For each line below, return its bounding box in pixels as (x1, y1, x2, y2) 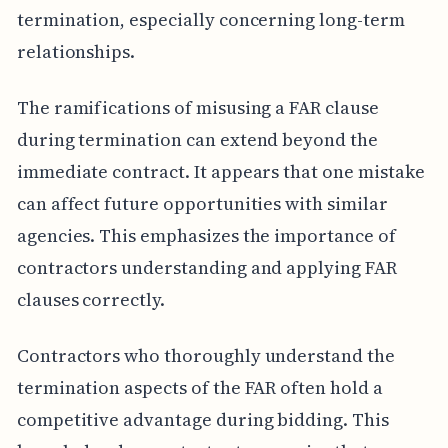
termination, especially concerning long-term (16, 6, 405, 32)
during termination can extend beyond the (16, 126, 378, 152)
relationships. (16, 38, 136, 64)
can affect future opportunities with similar (16, 190, 388, 216)
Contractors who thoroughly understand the (16, 342, 395, 368)
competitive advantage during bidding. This (16, 406, 389, 432)
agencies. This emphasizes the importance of (16, 222, 396, 248)
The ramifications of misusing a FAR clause (16, 94, 379, 120)
